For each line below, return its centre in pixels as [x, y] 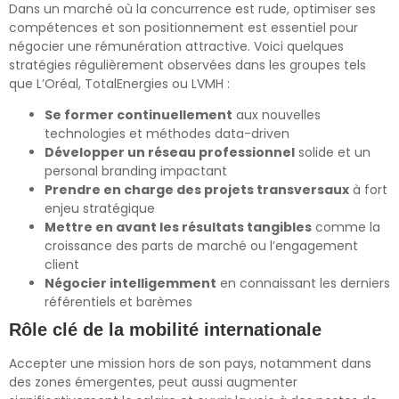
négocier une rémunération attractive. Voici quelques [176, 46]
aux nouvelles [277, 114]
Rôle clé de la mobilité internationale [165, 329]
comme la [346, 227]
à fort [368, 189]
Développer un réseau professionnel [170, 152]
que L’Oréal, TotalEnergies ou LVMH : [119, 83]
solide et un [333, 152]
